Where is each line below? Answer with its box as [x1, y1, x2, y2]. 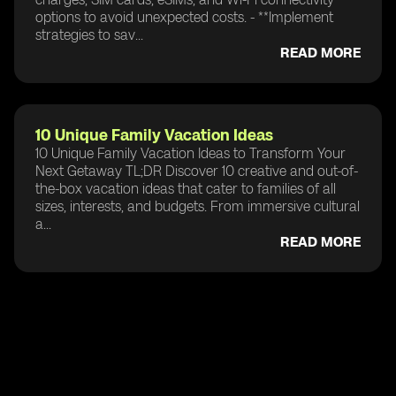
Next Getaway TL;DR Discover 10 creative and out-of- [35, 162, 358, 179]
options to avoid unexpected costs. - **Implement [35, 8, 333, 26]
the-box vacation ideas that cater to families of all [35, 179, 336, 197]
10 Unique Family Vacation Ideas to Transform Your [35, 144, 346, 162]
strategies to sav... [35, 26, 143, 43]
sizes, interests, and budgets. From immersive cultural [35, 197, 360, 215]
